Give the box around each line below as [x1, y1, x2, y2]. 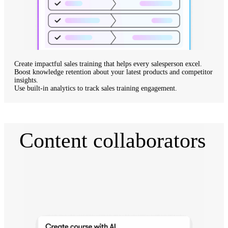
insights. [14, 76, 38, 84]
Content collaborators [19, 128, 206, 152]
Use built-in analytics [14, 84, 75, 92]
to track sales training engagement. [75, 84, 177, 92]
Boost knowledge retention [14, 68, 91, 76]
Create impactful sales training [14, 60, 102, 68]
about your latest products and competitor [91, 68, 213, 76]
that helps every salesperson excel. [102, 60, 202, 68]
